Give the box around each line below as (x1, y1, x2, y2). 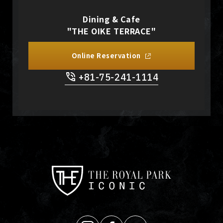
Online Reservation (71, 51, 141, 61)
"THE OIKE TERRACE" (67, 25, 156, 37)
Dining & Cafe (83, 13, 140, 25)
